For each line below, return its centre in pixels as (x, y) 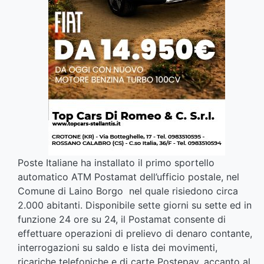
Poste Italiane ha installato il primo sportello (116, 163)
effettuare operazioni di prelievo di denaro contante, (135, 234)
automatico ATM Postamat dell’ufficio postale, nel (128, 177)
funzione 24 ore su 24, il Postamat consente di (122, 220)
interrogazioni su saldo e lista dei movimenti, (118, 248)
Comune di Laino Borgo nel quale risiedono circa (128, 191)
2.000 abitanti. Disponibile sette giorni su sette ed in (135, 205)
